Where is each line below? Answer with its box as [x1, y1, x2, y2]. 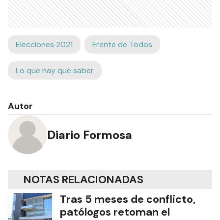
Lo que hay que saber [16, 65, 94, 76]
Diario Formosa [47, 127, 132, 142]
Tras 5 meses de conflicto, [60, 192, 195, 207]
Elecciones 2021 [16, 39, 73, 50]
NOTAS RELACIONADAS [24, 172, 143, 187]
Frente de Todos [92, 39, 152, 50]
